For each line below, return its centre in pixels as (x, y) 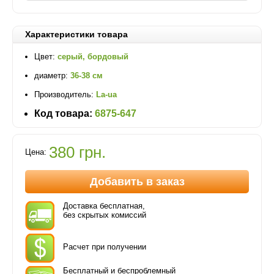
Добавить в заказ (137, 182)
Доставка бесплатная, (104, 206)
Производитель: (65, 94)
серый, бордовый (93, 57)
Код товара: (63, 113)
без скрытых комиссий (105, 215)
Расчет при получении (105, 247)
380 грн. (77, 152)
